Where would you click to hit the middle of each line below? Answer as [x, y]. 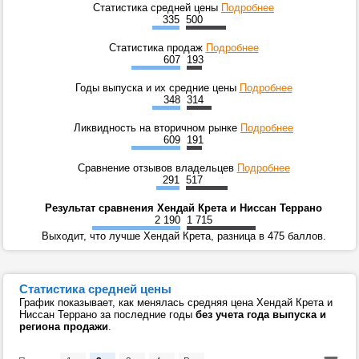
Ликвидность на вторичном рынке [157, 128]
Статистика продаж [157, 48]
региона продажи [64, 327]
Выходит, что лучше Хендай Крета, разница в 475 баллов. [184, 236]
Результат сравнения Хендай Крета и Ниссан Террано [184, 208]
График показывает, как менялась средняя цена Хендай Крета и [176, 303]
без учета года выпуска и [261, 315]
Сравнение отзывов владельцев [157, 168]
